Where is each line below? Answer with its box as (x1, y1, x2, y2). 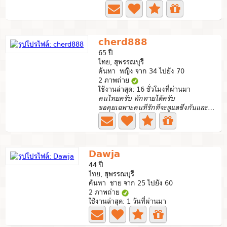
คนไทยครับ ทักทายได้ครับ (98, 93, 175, 104)
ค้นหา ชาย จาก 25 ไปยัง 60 (89, 177, 173, 188)
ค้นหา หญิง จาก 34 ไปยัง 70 (98, 65, 185, 77)
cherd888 (98, 34, 148, 50)
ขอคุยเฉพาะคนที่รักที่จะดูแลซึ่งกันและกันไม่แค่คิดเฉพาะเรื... (208, 102, 215, 113)
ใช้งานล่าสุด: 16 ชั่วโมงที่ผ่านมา (98, 84, 191, 95)
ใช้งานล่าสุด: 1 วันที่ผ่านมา (89, 196, 167, 207)
